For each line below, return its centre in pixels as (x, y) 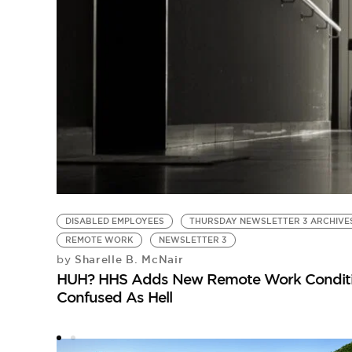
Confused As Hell (114, 297)
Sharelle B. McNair (127, 259)
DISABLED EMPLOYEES (114, 221)
